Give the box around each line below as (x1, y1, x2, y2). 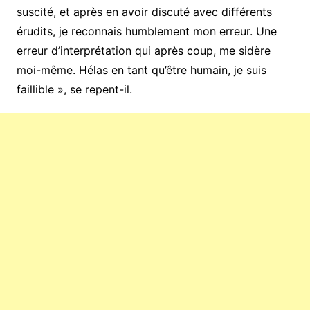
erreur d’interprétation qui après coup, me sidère (16, 43, 271, 57)
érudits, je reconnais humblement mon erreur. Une (16, 24, 277, 38)
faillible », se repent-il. (16, 82, 132, 96)
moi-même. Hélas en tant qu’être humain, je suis (16, 62, 266, 77)
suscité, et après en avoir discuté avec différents (16, 4, 272, 19)
